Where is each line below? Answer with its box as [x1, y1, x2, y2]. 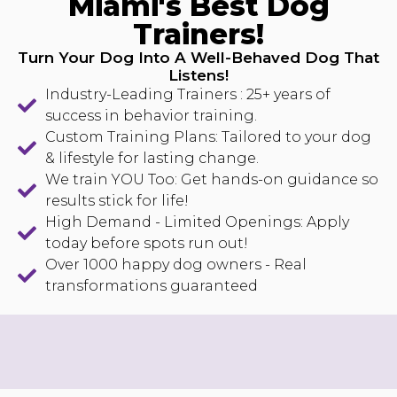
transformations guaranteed [45, 277, 259, 295]
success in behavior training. [45, 107, 258, 125]
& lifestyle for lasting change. [45, 150, 260, 167]
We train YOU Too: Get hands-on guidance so [45, 171, 379, 189]
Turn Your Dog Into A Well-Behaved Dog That [18, 49, 379, 67]
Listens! [168, 66, 229, 85]
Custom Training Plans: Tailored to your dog [45, 128, 372, 146]
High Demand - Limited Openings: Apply [45, 214, 350, 231]
